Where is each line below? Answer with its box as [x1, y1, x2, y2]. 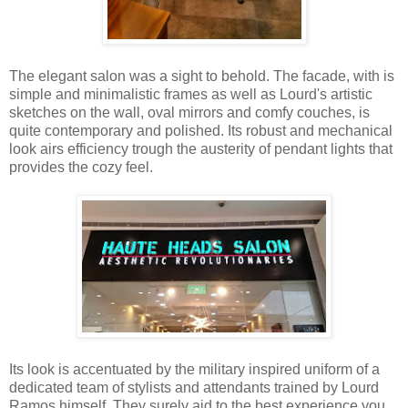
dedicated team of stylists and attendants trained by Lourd [9, 379, 379, 395]
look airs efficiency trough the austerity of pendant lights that [9, 140, 393, 157]
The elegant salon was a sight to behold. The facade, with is [9, 67, 394, 84]
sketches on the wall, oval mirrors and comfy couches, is [9, 104, 370, 120]
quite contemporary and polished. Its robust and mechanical [9, 122, 393, 138]
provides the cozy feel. [9, 158, 153, 175]
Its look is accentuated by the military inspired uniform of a [9, 361, 380, 377]
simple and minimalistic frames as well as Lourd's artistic [9, 86, 372, 102]
